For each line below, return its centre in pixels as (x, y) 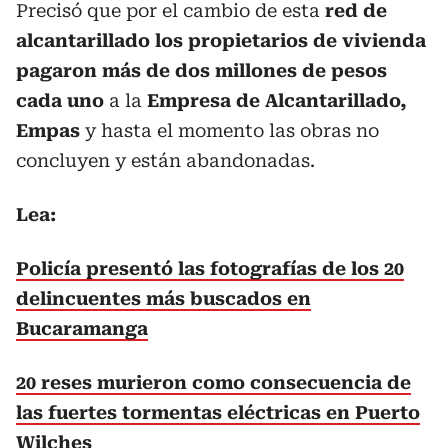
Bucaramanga (82, 328)
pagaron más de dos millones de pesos (201, 70)
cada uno (60, 100)
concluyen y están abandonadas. (165, 160)
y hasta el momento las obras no (232, 130)
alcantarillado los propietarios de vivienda (221, 40)
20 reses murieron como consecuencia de (213, 382)
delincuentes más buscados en (163, 298)
